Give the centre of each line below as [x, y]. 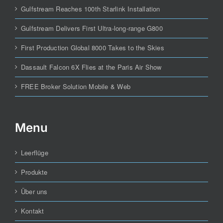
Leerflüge [35, 153]
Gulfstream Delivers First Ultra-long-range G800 [92, 28]
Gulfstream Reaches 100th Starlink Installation [91, 9]
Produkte [34, 172]
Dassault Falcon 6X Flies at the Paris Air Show [91, 67]
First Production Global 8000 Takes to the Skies [93, 48]
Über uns [34, 192]
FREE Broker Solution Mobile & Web [76, 87]
